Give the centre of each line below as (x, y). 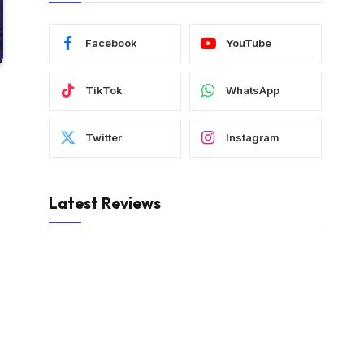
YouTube (249, 43)
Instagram (253, 138)
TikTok (104, 91)
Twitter (104, 138)
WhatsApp (253, 91)
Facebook (111, 43)
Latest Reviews (105, 203)
